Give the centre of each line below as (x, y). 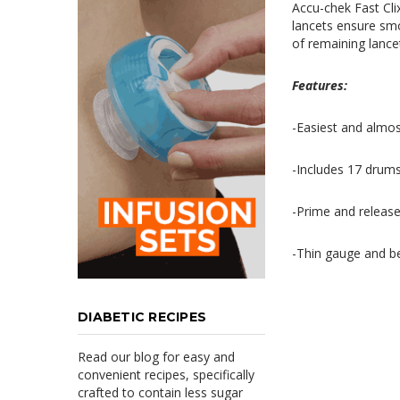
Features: (320, 86)
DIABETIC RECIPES (142, 317)
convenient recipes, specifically (166, 375)
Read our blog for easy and (156, 357)
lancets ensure (336, 26)
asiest (321, 128)
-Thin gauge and (339, 254)
